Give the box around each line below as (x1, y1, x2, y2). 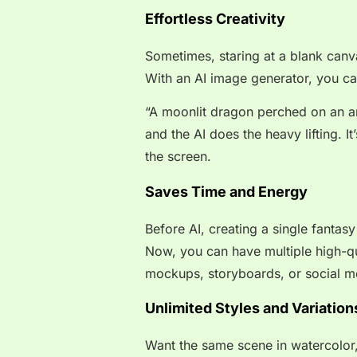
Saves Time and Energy (145, 182, 308, 200)
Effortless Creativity (145, 10, 285, 27)
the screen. (145, 148, 211, 165)
